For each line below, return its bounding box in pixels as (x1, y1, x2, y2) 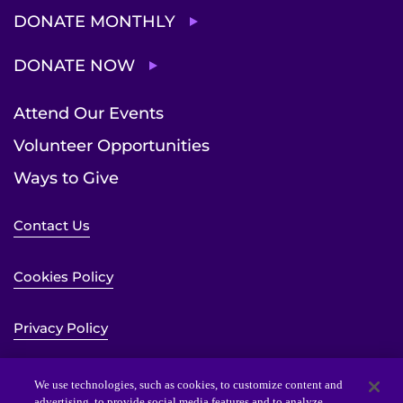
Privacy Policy (13, 318, 108, 336)
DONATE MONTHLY (13, 11, 175, 31)
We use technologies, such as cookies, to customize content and (34, 378, 344, 391)
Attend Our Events (13, 103, 164, 123)
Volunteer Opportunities (13, 135, 210, 156)
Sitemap (13, 370, 70, 388)
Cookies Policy (13, 267, 113, 285)
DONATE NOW (13, 55, 135, 76)
